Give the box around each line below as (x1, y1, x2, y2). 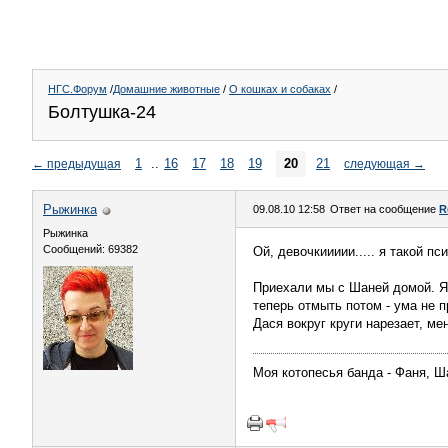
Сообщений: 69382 (43, 243, 138, 255)
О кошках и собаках (229, 83, 331, 95)
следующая (344, 157, 410, 170)
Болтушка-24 (48, 102, 156, 122)
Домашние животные (113, 83, 220, 95)
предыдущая (47, 157, 121, 170)
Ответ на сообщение (330, 203, 439, 215)
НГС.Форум (48, 83, 107, 95)
